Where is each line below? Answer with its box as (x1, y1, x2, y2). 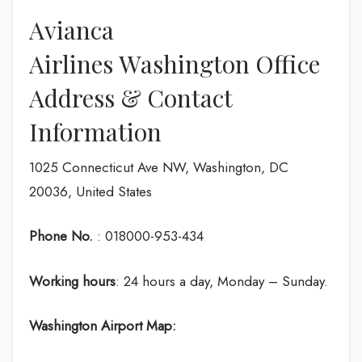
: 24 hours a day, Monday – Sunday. (116, 271, 328, 291)
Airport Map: (101, 316, 176, 335)
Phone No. (29, 226, 93, 246)
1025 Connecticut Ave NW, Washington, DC (29, 157, 288, 177)
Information (29, 115, 162, 148)
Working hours (29, 271, 116, 291)
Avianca (29, 13, 114, 46)
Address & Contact (29, 81, 232, 114)
